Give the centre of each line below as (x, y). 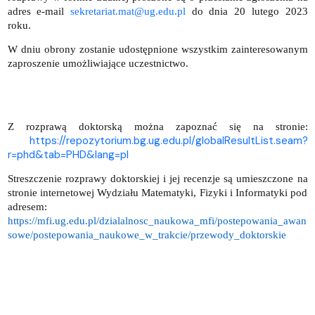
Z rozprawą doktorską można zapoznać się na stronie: (157, 126)
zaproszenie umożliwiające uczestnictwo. (98, 63)
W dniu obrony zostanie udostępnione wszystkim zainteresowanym (157, 49)
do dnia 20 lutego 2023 (246, 11)
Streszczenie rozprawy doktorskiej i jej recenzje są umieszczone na (157, 178)
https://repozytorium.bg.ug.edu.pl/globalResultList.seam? (168, 140)
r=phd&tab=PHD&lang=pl (68, 154)
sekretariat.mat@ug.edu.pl (128, 11)
